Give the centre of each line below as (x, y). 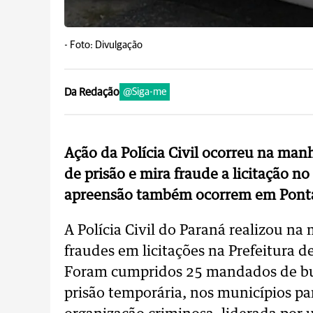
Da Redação (92, 92)
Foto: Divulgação (106, 45)
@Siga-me (145, 92)
